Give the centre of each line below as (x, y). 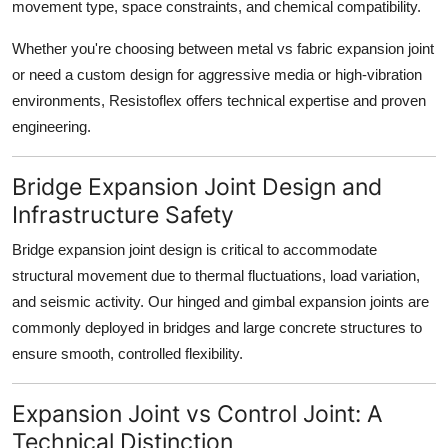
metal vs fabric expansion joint (335, 49)
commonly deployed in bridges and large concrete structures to (217, 328)
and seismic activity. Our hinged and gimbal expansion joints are (220, 302)
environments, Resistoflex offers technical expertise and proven (219, 101)
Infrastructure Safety (123, 215)
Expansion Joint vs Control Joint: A (197, 414)
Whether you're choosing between (124, 49)
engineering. (51, 127)
